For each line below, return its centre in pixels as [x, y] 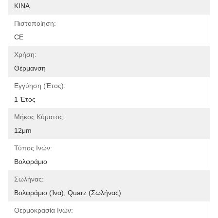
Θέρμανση [30, 68]
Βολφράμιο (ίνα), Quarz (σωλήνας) [68, 193]
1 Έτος [25, 99]
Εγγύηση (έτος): [40, 86]
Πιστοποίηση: [35, 23]
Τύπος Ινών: [33, 148]
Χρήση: [25, 54]
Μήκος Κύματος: [39, 117]
